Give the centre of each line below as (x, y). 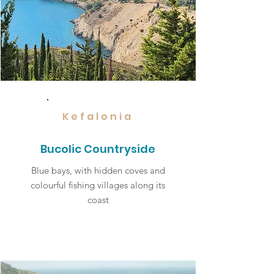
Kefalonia (98, 117)
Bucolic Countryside (98, 149)
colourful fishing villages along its (98, 185)
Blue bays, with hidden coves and (98, 170)
